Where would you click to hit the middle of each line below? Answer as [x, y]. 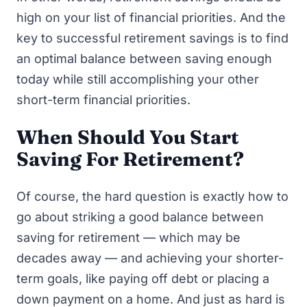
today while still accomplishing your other [138, 79]
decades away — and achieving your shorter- [150, 258]
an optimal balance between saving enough [144, 59]
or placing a [234, 278]
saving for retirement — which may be [128, 237]
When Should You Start [128, 137]
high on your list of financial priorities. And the [151, 17]
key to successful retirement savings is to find [152, 38]
